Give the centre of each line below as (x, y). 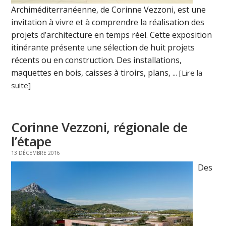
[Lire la (191, 72)
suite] (21, 85)
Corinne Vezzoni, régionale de (99, 127)
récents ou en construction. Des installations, (97, 60)
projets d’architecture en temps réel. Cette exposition (112, 35)
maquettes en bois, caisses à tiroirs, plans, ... (95, 72)
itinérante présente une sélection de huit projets (103, 47)
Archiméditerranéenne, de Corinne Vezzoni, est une (109, 9)
